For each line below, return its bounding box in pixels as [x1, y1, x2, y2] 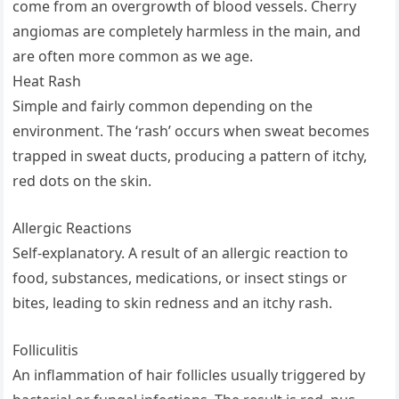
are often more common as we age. [12, 46, 254, 67]
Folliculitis [12, 340, 79, 361]
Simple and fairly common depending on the [12, 96, 313, 117]
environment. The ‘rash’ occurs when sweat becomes [12, 121, 370, 142]
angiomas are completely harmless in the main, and [12, 21, 362, 42]
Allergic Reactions [12, 218, 133, 239]
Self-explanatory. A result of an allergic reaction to [12, 243, 349, 264]
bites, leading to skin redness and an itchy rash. [12, 293, 333, 313]
